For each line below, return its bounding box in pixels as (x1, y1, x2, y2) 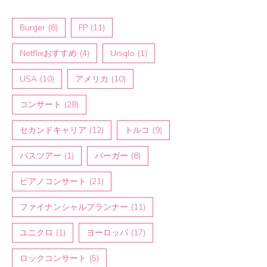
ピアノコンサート (20, 175, 86, 187)
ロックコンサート (20, 252, 86, 264)
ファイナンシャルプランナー (20, 201, 128, 213)
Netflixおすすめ (20, 47, 77, 59)
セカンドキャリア (20, 124, 86, 136)
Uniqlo (110, 47, 135, 59)
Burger (20, 21, 45, 33)
